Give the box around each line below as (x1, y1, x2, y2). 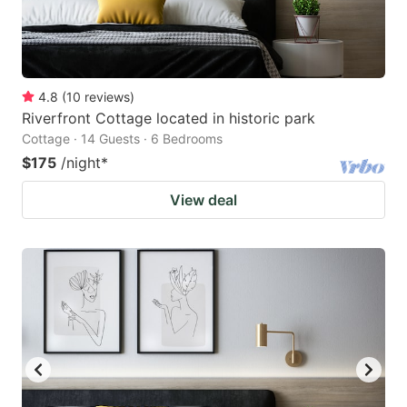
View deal (170, 191, 237, 210)
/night (61, 154, 101, 173)
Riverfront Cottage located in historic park (22, 109, 315, 128)
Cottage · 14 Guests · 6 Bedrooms (22, 131, 223, 147)
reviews (84, 89, 130, 105)
